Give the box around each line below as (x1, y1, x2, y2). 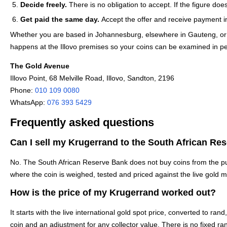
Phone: (10, 86, 35, 95)
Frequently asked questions (10, 116, 154, 129)
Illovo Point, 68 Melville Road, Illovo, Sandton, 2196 (10, 74, 174, 83)
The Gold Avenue (10, 62, 69, 70)
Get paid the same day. (20, 15, 99, 24)
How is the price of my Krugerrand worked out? (10, 187, 216, 198)
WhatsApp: (10, 98, 47, 107)
